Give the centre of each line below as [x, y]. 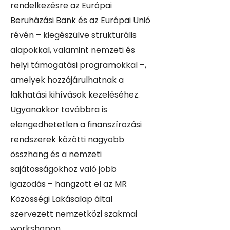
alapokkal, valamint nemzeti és [73, 50]
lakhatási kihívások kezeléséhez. [75, 95]
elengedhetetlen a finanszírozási [76, 124]
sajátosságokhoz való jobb [63, 169]
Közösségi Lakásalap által [61, 199]
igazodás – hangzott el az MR [69, 184]
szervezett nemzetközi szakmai [74, 214]
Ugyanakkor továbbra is [59, 110]
